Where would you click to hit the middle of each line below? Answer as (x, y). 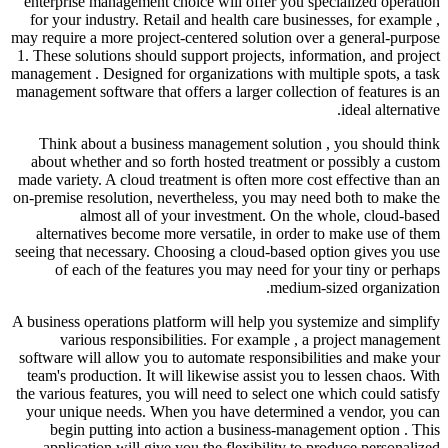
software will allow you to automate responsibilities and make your (229, 357)
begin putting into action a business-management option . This (245, 429)
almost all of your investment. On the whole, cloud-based (260, 215)
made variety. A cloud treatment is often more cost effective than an (229, 179)
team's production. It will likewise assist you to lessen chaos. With (233, 375)
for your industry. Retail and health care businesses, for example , (235, 19)
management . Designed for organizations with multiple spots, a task (225, 73)
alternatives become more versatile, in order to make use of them (238, 233)
